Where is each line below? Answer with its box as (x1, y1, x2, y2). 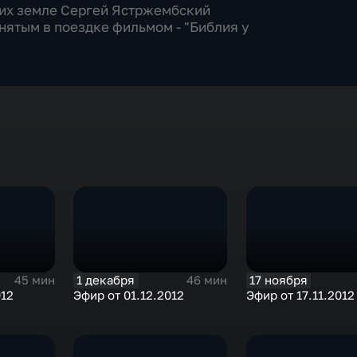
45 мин (14, 273, 56, 288)
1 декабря (76, 273, 135, 287)
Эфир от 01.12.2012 (73, 288, 185, 302)
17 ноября (249, 273, 308, 287)
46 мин (186, 273, 228, 288)
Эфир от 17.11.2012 (245, 288, 355, 302)
